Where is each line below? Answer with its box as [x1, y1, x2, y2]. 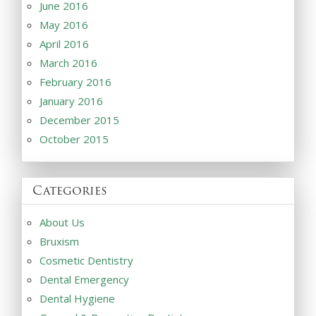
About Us [39, 214, 85, 229]
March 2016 [39, 55, 97, 70]
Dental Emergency [39, 272, 129, 286]
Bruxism [39, 233, 79, 248]
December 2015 [39, 112, 119, 127]
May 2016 [39, 17, 88, 32]
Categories [32, 181, 107, 200]
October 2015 [39, 131, 109, 146]
